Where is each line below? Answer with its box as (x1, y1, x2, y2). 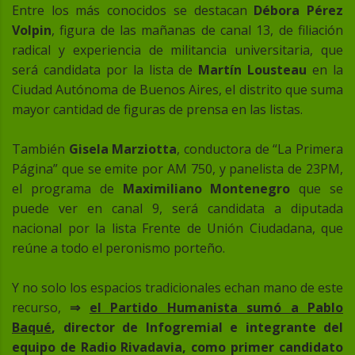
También (12, 140, 69, 158)
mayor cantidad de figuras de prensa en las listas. (12, 101, 303, 119)
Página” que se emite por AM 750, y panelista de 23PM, (12, 160, 343, 178)
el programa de (12, 180, 123, 198)
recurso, (12, 299, 71, 317)
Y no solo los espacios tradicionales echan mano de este (12, 279, 343, 297)
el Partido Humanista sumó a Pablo (89, 299, 344, 317)
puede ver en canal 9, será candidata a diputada (12, 200, 343, 218)
